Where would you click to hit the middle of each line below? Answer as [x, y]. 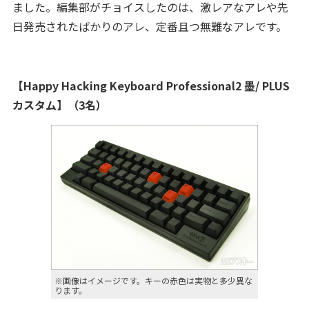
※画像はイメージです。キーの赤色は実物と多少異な [153, 280]
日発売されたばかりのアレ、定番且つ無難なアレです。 [149, 26]
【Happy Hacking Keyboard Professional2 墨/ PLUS [151, 86]
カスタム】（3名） [59, 105]
